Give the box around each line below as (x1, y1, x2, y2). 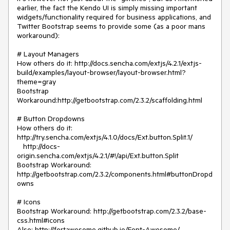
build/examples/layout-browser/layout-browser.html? (17, 68, 186, 78)
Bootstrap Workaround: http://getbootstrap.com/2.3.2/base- (17, 206, 206, 216)
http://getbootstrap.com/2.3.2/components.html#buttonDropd (17, 169, 213, 179)
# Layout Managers (17, 49, 79, 59)
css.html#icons (17, 216, 65, 225)
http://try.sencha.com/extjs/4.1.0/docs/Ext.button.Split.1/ (17, 132, 193, 142)
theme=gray (17, 77, 56, 87)
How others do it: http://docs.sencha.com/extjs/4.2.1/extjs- (17, 59, 202, 68)
